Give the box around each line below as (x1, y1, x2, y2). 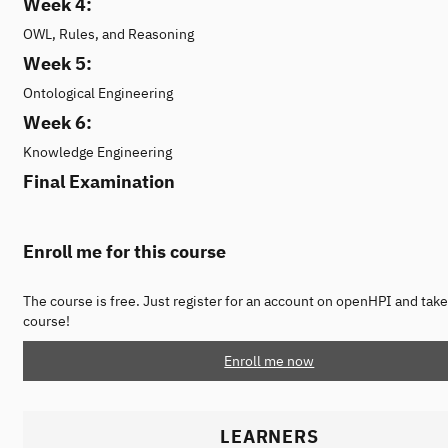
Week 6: (23, 110, 92, 134)
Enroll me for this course (23, 238, 226, 263)
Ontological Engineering (23, 83, 173, 102)
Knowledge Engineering (23, 142, 172, 161)
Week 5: (23, 51, 92, 75)
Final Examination (23, 169, 175, 193)
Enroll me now (224, 351, 315, 370)
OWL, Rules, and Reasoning (23, 24, 194, 43)
